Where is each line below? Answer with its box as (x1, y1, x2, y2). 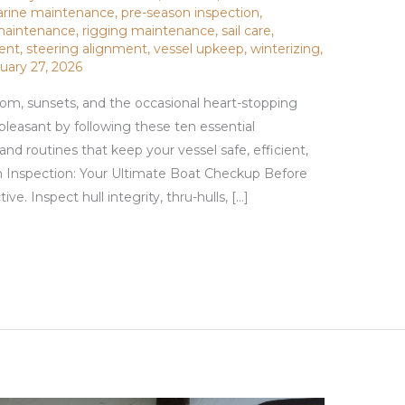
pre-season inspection (121, 5, 260, 22)
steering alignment (26, 41, 148, 58)
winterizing (250, 41, 321, 58)
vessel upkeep (154, 41, 245, 58)
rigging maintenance (82, 23, 216, 40)
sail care (221, 23, 272, 40)
